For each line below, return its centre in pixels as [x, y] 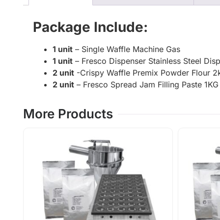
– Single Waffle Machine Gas [126, 49]
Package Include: [90, 27]
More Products [68, 114]
